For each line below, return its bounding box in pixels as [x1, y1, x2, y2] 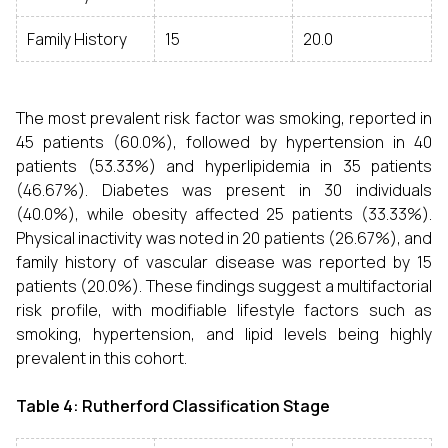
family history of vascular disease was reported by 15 [16, 251, 432, 273]
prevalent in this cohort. [16, 347, 187, 369]
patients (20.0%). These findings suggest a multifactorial [16, 275, 432, 297]
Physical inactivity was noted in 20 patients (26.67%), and [16, 227, 432, 249]
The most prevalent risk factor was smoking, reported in [16, 107, 432, 129]
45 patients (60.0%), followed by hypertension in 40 [16, 131, 432, 153]
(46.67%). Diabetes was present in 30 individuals [16, 179, 432, 201]
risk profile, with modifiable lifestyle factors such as [16, 299, 432, 321]
